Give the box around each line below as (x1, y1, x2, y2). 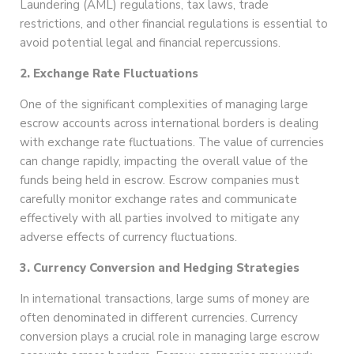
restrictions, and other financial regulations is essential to (20, 16, 328, 32)
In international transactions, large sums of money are (20, 291, 310, 307)
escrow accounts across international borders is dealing (20, 115, 318, 132)
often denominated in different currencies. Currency (20, 310, 298, 326)
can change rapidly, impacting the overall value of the (20, 153, 308, 170)
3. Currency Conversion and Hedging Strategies (20, 260, 299, 277)
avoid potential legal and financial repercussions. (20, 35, 281, 51)
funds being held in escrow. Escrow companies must (20, 172, 299, 189)
